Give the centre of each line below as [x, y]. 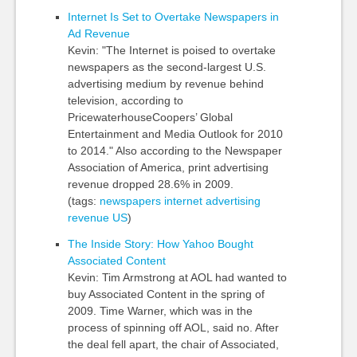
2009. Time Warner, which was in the [160, 311]
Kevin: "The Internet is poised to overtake [171, 50]
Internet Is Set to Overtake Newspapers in [173, 17]
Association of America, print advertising [168, 167]
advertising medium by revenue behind [165, 84]
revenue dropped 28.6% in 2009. [150, 184]
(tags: [83, 201]
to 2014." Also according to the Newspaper [175, 151]
